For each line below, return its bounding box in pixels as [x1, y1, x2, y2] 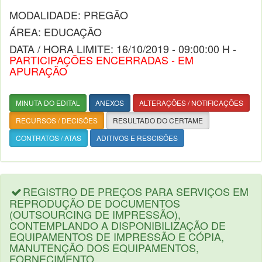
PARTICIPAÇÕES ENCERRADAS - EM [9, 52, 194, 67]
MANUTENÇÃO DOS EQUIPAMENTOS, [9, 240, 199, 255]
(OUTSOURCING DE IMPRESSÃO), [9, 206, 181, 222]
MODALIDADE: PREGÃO [9, 7, 128, 22]
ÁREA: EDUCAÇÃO [9, 24, 102, 39]
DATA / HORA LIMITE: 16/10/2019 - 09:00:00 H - [9, 41, 236, 56]
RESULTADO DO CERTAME [113, 115, 203, 125]
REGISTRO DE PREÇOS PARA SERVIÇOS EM [23, 184, 249, 199]
